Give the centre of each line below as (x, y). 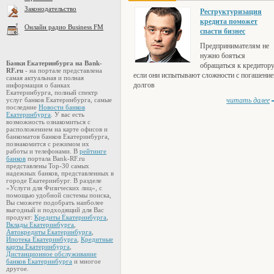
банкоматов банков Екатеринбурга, (58, 136)
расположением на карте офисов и (57, 129)
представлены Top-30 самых (48, 166)
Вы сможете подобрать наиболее (56, 202)
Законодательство (50, 9)
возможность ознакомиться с (48, 122)
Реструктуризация (231, 12)
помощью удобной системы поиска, (59, 195)
